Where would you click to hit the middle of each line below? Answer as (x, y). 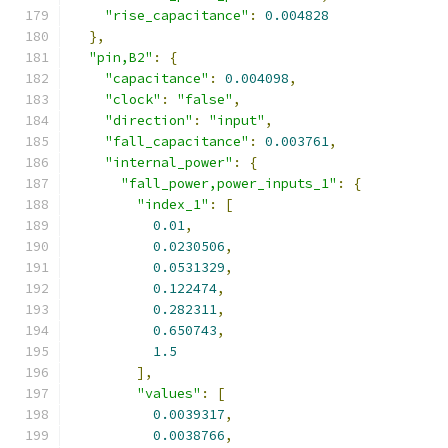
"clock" (133, 99)
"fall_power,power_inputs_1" (229, 183)
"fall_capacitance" (177, 141)
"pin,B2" (121, 57)
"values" (169, 393)
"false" (205, 99)
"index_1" (173, 204)
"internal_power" (169, 162)
